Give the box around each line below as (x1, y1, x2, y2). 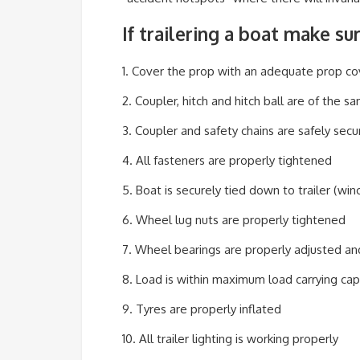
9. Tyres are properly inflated (122, 301, 281, 317)
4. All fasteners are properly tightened (122, 153, 332, 169)
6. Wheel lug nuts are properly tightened (122, 212, 346, 228)
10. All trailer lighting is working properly (122, 331, 338, 347)
